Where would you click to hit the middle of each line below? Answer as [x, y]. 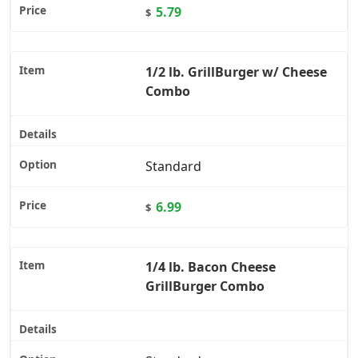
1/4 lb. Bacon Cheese [211, 267]
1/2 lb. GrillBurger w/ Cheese [236, 72]
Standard [173, 167]
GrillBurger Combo [205, 286]
